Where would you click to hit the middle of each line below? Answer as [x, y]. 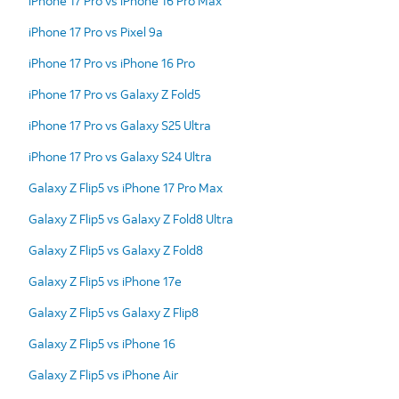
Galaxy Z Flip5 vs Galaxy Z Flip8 [114, 312]
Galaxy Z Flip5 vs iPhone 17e [105, 281]
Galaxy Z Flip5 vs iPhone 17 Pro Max [126, 187]
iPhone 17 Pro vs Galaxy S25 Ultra [120, 125]
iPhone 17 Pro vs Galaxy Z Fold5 [114, 94]
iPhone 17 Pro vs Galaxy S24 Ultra [120, 156]
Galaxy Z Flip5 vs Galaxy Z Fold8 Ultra [131, 218]
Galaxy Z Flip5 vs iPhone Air [103, 374]
